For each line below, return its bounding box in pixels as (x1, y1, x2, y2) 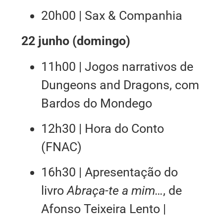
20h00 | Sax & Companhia (41, 8, 182, 23)
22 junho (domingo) (21, 34, 130, 49)
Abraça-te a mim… (66, 183, 163, 198)
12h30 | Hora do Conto (41, 121, 164, 136)
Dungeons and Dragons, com (41, 77, 199, 92)
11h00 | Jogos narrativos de (41, 59, 193, 74)
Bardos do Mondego (41, 96, 152, 111)
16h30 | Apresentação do (41, 165, 178, 180)
